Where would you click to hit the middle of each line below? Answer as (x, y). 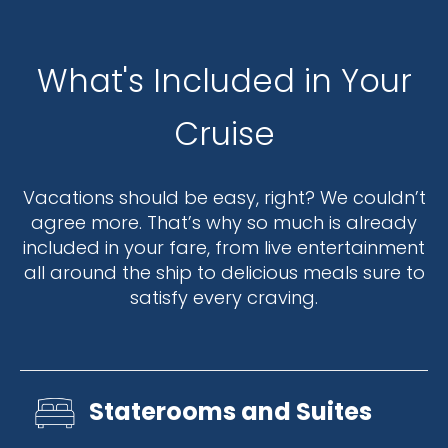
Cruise (224, 133)
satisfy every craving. (224, 297)
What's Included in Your (224, 80)
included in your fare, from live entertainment (224, 247)
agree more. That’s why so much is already (224, 222)
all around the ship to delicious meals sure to (224, 272)
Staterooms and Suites (230, 411)
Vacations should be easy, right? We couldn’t (224, 197)
